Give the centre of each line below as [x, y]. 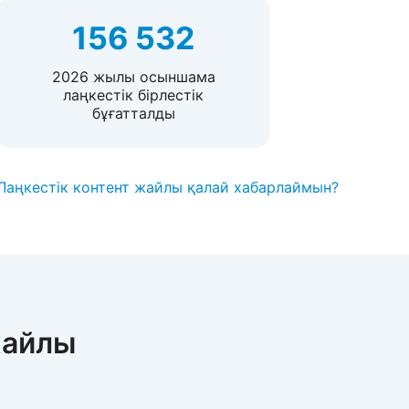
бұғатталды [133, 113]
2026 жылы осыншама [133, 77]
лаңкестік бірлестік [133, 95]
